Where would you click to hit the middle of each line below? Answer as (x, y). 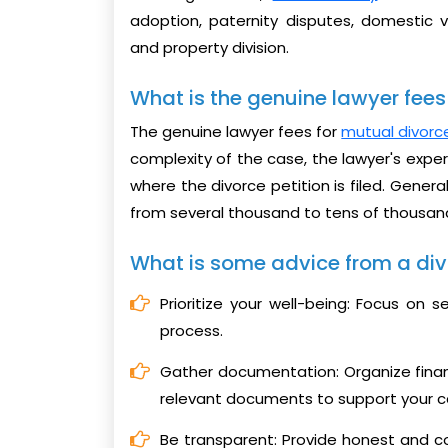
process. (191, 331)
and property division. (209, 48)
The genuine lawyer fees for (236, 132)
